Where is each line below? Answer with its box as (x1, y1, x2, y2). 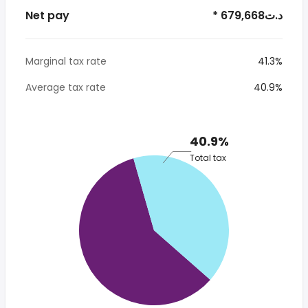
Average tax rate (25, 80, 106, 94)
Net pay (25, 8, 69, 23)
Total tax (190, 151, 226, 164)
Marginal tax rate (25, 54, 107, 68)
